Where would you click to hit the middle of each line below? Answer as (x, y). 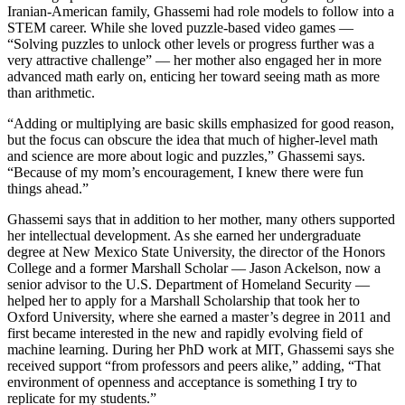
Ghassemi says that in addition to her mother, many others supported (201, 220)
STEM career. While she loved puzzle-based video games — (180, 28)
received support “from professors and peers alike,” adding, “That (194, 366)
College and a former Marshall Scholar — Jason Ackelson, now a (194, 268)
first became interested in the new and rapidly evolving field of (185, 334)
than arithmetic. (51, 93)
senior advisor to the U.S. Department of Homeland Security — (188, 285)
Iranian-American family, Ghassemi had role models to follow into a (201, 12)
